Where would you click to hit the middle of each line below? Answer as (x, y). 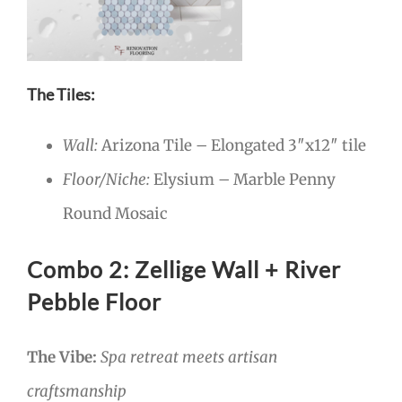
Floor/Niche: (106, 179)
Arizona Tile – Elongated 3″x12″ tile (232, 145)
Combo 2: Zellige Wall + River (184, 269)
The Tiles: (61, 94)
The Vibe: (62, 357)
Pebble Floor (94, 301)
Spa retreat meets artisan (189, 357)
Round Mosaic (115, 213)
